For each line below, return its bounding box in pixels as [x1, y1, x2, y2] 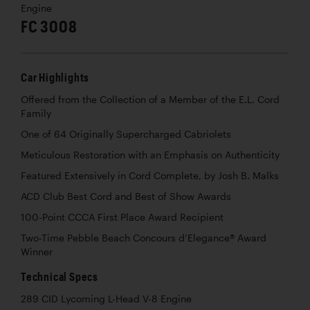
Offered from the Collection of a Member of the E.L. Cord [21, 93, 280, 105]
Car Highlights [21, 70, 90, 84]
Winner [21, 246, 53, 257]
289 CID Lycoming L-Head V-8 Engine [21, 293, 192, 304]
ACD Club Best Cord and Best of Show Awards [21, 190, 231, 202]
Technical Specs [21, 269, 98, 283]
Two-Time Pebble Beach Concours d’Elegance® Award [21, 232, 266, 244]
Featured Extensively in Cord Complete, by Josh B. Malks [21, 170, 279, 181]
